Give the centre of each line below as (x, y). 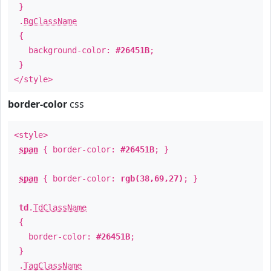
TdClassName (60, 207)
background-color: (65, 50)
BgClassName (50, 21)
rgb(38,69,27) (152, 178)
